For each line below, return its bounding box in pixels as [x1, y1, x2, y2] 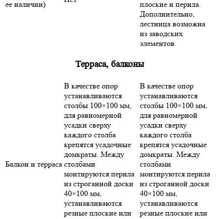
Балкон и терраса [5, 159, 62, 169]
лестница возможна [140, 19, 205, 28]
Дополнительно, [140, 9, 195, 19]
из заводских [140, 28, 183, 38]
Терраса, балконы [75, 59, 144, 70]
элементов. [140, 38, 176, 48]
